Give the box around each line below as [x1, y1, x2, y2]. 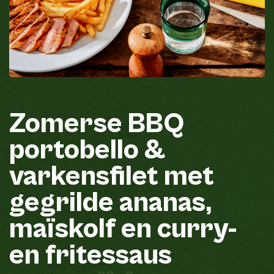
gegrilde [9, 186, 114, 219]
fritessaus [45, 239, 172, 272]
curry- [157, 212, 237, 245]
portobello [9, 133, 139, 166]
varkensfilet [9, 160, 158, 193]
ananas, [119, 186, 212, 219]
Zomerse [9, 107, 122, 140]
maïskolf [9, 212, 116, 245]
